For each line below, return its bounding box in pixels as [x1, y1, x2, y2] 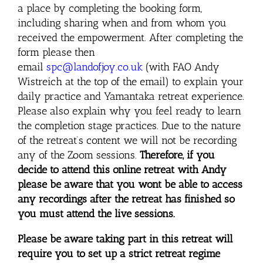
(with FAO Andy [143, 60, 220, 73]
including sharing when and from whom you [18, 16, 227, 29]
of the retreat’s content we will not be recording [18, 133, 237, 147]
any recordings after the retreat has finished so [18, 192, 235, 205]
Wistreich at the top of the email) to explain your [18, 75, 244, 88]
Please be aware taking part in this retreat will [18, 232, 233, 245]
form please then [18, 45, 95, 59]
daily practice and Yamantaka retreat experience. [18, 89, 244, 103]
